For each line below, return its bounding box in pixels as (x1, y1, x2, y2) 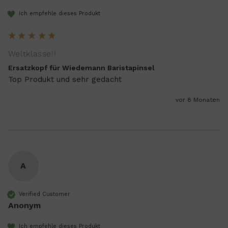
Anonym (8, 201, 41, 211)
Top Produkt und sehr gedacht (8, 75, 122, 84)
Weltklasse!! (8, 48, 56, 59)
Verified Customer (18, 191, 70, 198)
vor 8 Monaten (176, 96, 220, 104)
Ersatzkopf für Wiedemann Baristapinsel (8, 63, 155, 72)
